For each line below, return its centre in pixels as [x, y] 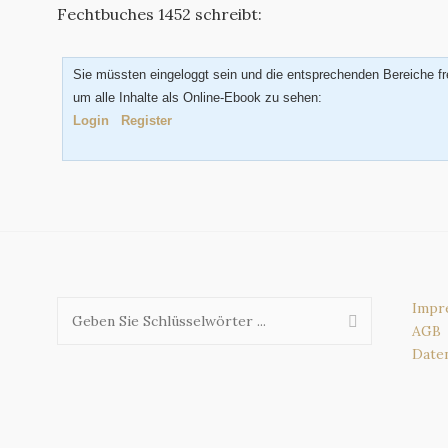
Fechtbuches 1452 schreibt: [159, 13]
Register [146, 120]
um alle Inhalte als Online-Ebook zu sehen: [197, 97]
